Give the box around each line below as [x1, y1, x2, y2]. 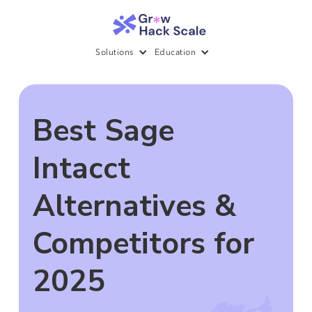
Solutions [95, 49, 134, 58]
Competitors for [32, 224, 254, 265]
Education [154, 49, 196, 58]
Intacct [32, 148, 130, 189]
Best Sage [32, 111, 174, 152]
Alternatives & [32, 186, 236, 227]
